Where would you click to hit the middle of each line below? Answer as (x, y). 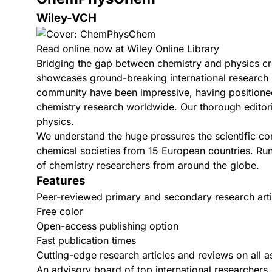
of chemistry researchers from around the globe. (148, 165)
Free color (60, 211)
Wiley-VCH (66, 18)
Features (61, 181)
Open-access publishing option (107, 226)
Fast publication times (86, 240)
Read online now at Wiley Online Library (128, 49)
